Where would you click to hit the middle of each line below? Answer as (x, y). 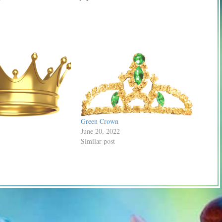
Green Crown (100, 121)
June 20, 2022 (101, 131)
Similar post (98, 141)
